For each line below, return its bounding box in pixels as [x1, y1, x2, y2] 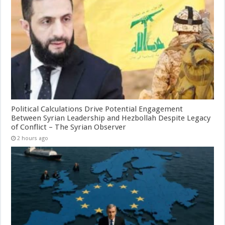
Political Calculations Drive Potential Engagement [11, 104, 183, 114]
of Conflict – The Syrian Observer [11, 123, 127, 132]
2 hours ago [17, 135, 49, 142]
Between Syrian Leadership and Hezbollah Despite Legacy [11, 114, 211, 123]
